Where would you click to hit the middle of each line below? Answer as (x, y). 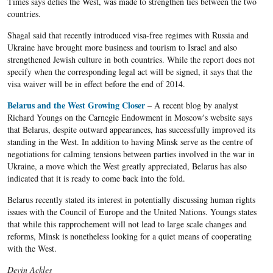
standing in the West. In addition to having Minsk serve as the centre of (130, 142)
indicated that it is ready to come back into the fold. (96, 179)
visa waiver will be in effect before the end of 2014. (96, 84)
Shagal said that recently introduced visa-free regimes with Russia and (128, 35)
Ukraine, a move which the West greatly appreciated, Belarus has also (127, 166)
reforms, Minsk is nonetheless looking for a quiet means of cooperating (129, 236)
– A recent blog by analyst (191, 105)
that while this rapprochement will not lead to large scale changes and (127, 224)
